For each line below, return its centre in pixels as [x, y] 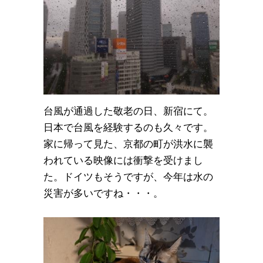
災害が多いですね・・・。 [103, 193]
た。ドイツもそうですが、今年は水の [128, 177]
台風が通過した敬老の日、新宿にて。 [128, 111]
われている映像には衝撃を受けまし [123, 160]
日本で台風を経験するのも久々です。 [128, 127]
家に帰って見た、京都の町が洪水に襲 [128, 144]
